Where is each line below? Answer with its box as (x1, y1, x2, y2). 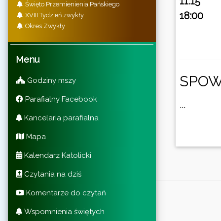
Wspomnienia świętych (22, 207, 105, 216)
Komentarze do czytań (24, 188, 106, 197)
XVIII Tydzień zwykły (23, 11, 84, 19)
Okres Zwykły (23, 22, 65, 30)
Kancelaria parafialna (22, 113, 99, 122)
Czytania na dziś (22, 169, 81, 179)
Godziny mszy (25, 75, 76, 85)
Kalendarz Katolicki (22, 150, 91, 160)
